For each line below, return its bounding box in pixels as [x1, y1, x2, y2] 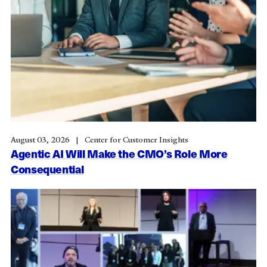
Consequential [11, 160, 84, 177]
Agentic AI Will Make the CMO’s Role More [11, 145, 228, 162]
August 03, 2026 [11, 134, 72, 145]
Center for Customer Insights [82, 134, 188, 145]
